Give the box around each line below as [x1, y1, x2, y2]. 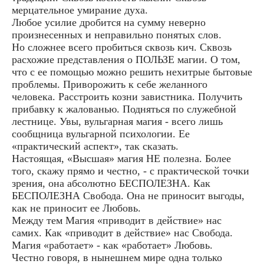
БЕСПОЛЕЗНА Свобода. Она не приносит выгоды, [12, 190, 245, 202]
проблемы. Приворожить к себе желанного [12, 78, 207, 91]
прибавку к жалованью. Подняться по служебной [12, 103, 236, 115]
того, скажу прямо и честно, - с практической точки [12, 165, 249, 177]
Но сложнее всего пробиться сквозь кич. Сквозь [12, 41, 232, 54]
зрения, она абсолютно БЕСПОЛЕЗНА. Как [12, 177, 210, 190]
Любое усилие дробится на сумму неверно [12, 16, 206, 29]
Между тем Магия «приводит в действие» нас [12, 214, 222, 227]
